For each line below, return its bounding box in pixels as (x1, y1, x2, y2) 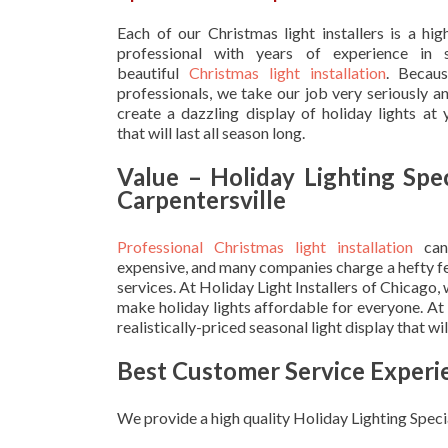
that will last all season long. (117, 122, 305, 142)
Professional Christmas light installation (117, 236, 413, 256)
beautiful (117, 62, 189, 82)
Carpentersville (117, 184, 286, 214)
